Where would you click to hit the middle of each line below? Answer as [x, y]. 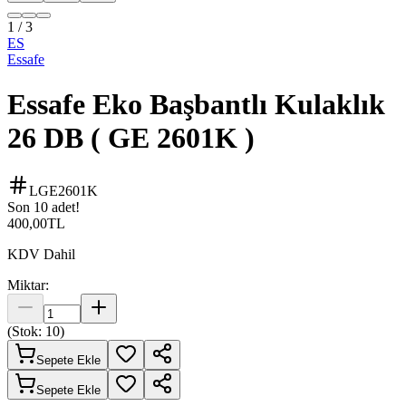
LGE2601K [63, 191]
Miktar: [28, 285]
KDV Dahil [41, 255]
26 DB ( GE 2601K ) [131, 137]
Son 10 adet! [43, 208]
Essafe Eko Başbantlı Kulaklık [196, 104]
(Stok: [26, 332]
